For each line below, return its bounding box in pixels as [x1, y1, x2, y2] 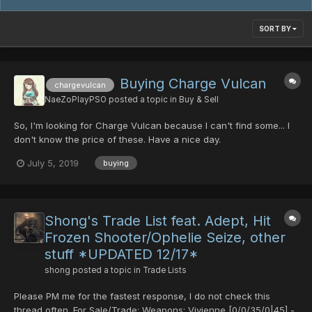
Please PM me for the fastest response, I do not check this [14, 290, 270, 302]
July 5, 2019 [27, 157, 79, 169]
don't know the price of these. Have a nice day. [14, 134, 221, 146]
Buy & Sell [179, 95, 219, 105]
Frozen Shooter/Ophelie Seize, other [45, 228, 286, 246]
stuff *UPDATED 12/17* [45, 245, 198, 263]
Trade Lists [143, 265, 187, 275]
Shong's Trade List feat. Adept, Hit [45, 212, 271, 229]
